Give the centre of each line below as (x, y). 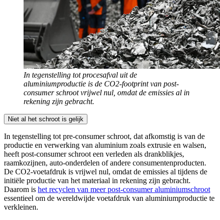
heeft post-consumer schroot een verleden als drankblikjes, (94, 154)
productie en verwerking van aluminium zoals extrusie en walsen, (105, 145)
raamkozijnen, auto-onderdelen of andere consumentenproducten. (105, 163)
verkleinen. (21, 207)
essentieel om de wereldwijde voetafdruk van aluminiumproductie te (109, 198)
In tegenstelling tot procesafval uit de (80, 75)
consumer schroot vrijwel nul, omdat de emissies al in (107, 93)
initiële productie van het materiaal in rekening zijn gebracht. (97, 181)
